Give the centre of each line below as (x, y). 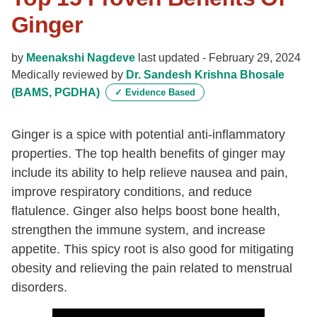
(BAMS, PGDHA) (56, 92)
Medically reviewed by (69, 75)
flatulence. (42, 211)
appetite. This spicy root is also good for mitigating (152, 249)
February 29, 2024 (255, 58)
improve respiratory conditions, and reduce (132, 192)
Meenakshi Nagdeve (81, 58)
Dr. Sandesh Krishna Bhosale (205, 75)
